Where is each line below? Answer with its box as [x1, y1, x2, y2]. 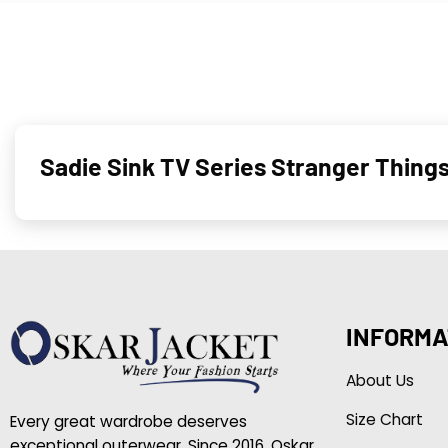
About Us [345, 369, 414, 391]
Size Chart [345, 408, 423, 430]
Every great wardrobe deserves [9, 410, 247, 432]
